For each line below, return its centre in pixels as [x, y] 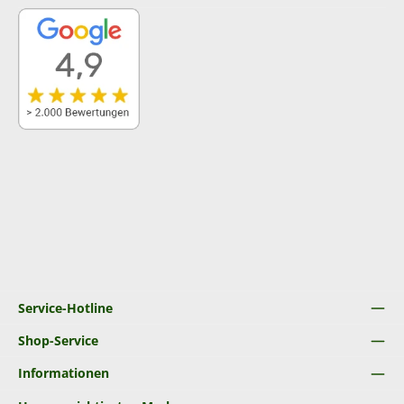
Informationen [64, 373]
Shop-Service [58, 340]
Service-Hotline [65, 308]
